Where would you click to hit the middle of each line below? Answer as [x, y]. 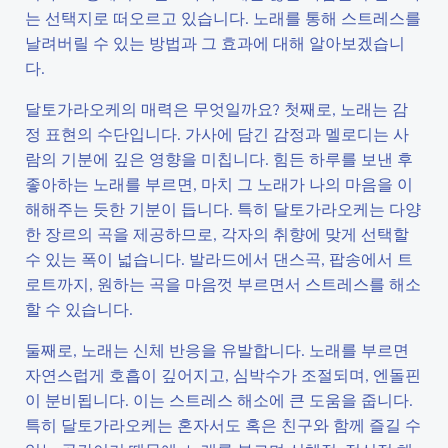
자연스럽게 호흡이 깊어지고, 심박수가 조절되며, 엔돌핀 [223, 374]
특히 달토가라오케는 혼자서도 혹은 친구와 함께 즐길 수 [223, 424]
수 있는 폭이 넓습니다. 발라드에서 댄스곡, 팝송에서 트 [219, 258]
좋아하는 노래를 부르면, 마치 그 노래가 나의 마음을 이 [219, 183]
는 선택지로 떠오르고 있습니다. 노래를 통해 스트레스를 [223, 17]
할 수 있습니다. [79, 308]
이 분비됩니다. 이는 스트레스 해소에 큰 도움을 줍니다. [219, 399]
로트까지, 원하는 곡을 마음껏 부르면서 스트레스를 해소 [223, 283]
